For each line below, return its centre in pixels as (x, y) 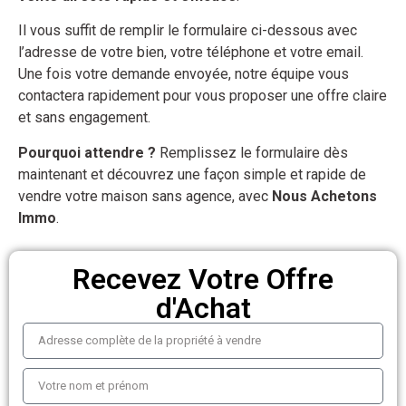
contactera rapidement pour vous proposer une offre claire (203, 96)
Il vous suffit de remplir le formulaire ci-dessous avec (188, 31)
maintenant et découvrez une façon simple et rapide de (192, 174)
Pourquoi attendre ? (87, 152)
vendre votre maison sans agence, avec (145, 196)
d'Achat (203, 309)
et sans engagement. (84, 118)
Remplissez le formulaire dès (252, 152)
